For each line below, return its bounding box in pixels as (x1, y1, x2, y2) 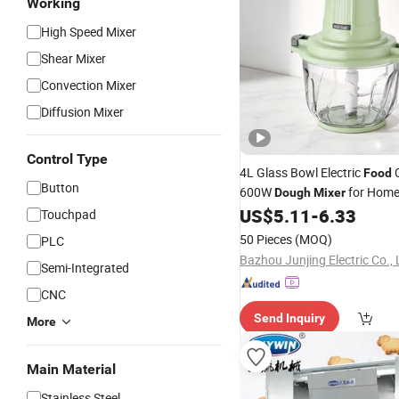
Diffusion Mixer (41, 103, 124, 120)
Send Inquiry (254, 311, 325, 325)
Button (41, 179, 79, 196)
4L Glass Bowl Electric (240, 164, 363, 181)
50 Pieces (240, 231, 292, 248)
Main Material (27, 361, 116, 378)
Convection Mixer (41, 77, 136, 94)
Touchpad (41, 206, 96, 223)
